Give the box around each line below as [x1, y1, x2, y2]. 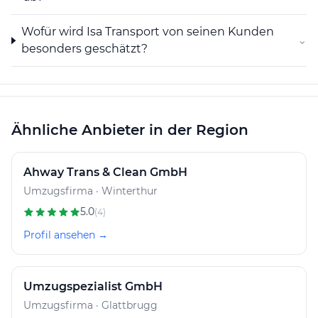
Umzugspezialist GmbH [23, 280, 163, 294]
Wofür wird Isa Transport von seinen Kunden [21, 25, 274, 39]
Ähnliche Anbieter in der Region [11, 121, 248, 139]
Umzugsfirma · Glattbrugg [23, 299, 158, 312]
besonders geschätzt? [21, 42, 148, 56]
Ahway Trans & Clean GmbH [23, 165, 187, 180]
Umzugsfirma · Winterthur [23, 185, 158, 198]
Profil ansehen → [23, 229, 108, 242]
